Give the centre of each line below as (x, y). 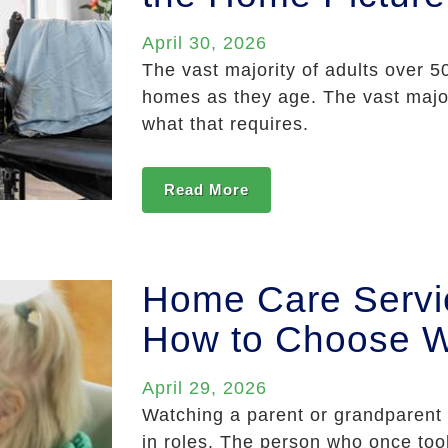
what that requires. (225, 124)
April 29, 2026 (204, 388)
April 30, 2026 (204, 43)
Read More (206, 190)
